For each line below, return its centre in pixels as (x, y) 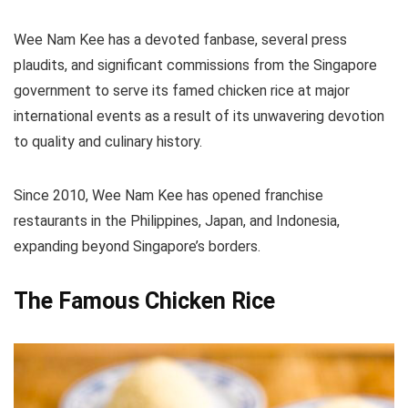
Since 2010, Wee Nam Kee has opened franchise (168, 196)
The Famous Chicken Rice (144, 301)
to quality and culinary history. (108, 142)
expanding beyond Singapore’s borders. (137, 247)
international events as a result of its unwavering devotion (199, 117)
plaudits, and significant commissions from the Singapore (195, 66)
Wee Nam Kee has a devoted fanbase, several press (180, 40)
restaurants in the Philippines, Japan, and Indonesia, (177, 221)
